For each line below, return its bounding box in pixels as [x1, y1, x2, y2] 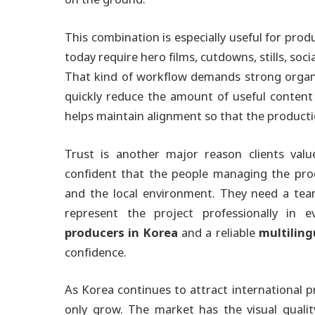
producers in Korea [65, 220, 178, 245]
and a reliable [177, 220, 259, 245]
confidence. [65, 240, 127, 265]
